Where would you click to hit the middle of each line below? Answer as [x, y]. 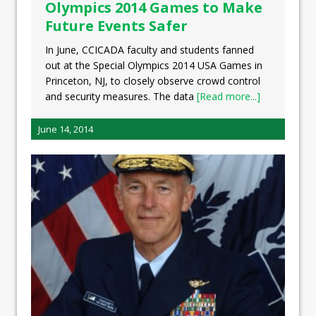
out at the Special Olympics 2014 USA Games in [154, 65]
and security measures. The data [121, 96]
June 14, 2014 [66, 129]
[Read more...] [229, 96]
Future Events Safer [116, 25]
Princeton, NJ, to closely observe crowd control [153, 80]
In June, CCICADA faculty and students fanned [150, 49]
